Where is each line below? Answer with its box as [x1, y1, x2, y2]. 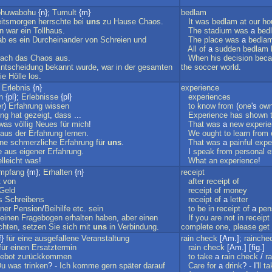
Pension [13, 204, 42, 213]
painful [229, 138, 253, 147]
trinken [24, 261, 48, 270]
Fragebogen [21, 213, 63, 222]
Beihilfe [44, 204, 70, 213]
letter [230, 195, 248, 204]
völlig [15, 120, 33, 129]
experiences [188, 92, 231, 101]
